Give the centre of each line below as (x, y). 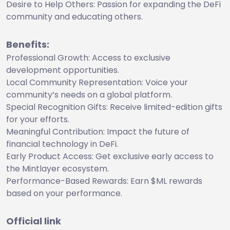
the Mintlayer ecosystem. (57, 168)
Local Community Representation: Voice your (97, 82)
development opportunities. (63, 70)
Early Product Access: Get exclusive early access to (110, 156)
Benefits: (28, 44)
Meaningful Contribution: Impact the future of (98, 131)
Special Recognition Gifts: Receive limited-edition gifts (114, 107)
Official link (34, 221)
